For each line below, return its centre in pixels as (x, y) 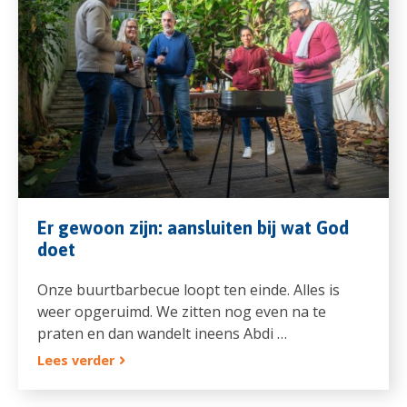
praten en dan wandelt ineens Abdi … (162, 334)
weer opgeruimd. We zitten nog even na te (181, 312)
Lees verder (75, 361)
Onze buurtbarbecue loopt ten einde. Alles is (188, 290)
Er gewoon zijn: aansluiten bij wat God (193, 228)
